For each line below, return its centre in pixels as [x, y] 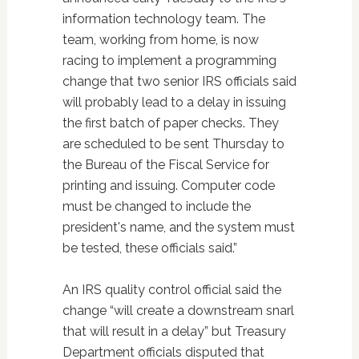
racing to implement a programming [169, 61]
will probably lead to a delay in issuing [174, 103]
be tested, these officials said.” [149, 248]
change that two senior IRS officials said [179, 82]
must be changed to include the [156, 207]
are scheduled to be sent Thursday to [173, 144]
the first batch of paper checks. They [170, 123]
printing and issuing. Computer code [168, 186]
